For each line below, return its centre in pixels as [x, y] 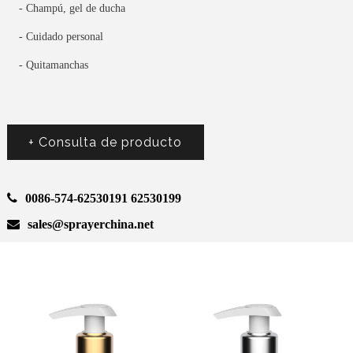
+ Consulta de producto [106, 143]
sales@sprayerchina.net [90, 225]
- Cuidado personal [61, 37]
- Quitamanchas [53, 65]
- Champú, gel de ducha [72, 9]
